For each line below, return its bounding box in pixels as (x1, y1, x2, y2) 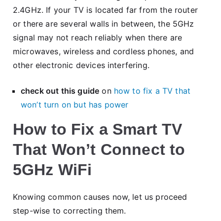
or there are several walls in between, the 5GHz (13, 18, 194, 29)
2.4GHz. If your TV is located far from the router (13, 4, 198, 15)
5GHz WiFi (13, 160, 92, 179)
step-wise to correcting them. (13, 205, 126, 216)
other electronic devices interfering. (13, 60, 149, 70)
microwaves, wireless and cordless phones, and (13, 46, 194, 56)
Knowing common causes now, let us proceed (13, 191, 187, 202)
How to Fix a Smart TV (13, 120, 183, 138)
